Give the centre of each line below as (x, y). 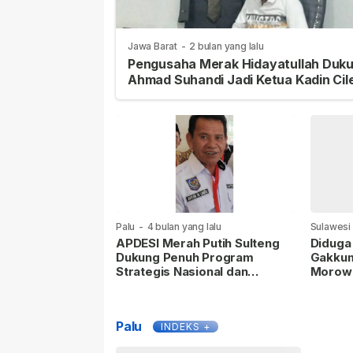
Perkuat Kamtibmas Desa (190, 285)
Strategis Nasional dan (182, 271)
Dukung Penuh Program (185, 257)
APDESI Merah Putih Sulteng (198, 243)
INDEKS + (186, 326)
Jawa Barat (152, 46)
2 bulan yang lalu (227, 46)
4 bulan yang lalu (184, 226)
